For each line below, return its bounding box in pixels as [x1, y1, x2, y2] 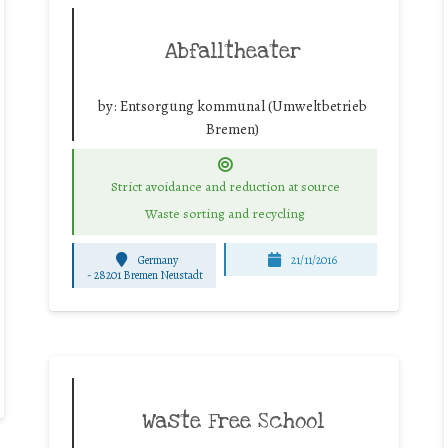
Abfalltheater [164, 36, 301, 65]
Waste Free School [141, 407, 324, 435]
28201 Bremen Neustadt [93, 266, 203, 283]
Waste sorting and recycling [145, 204, 305, 224]
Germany [137, 251, 178, 268]
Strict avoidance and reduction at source [110, 177, 340, 197]
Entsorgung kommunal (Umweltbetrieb [120, 95, 367, 116]
